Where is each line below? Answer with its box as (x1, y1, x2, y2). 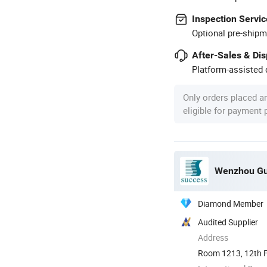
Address (198, 231, 228, 243)
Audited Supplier (198, 216, 258, 228)
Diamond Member (198, 197, 263, 209)
